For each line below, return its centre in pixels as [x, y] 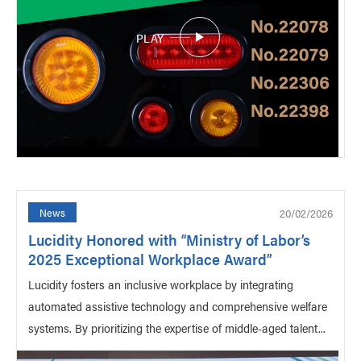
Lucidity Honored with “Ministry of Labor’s [169, 240]
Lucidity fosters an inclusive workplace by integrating [161, 284]
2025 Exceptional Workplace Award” [150, 259]
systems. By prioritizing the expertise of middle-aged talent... [177, 328]
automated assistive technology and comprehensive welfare [178, 306]
